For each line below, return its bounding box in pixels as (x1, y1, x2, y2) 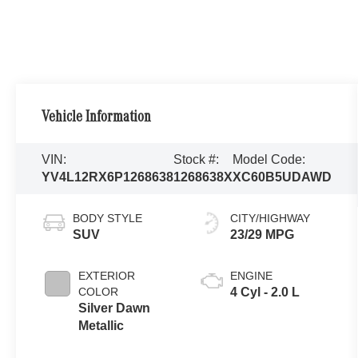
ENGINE (229, 268, 272, 282)
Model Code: (233, 152, 306, 166)
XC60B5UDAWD (233, 169, 332, 184)
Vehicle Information (42, 109, 152, 126)
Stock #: (173, 152, 220, 166)
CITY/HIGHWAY (229, 211, 310, 225)
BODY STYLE (73, 211, 143, 225)
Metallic (78, 318, 125, 332)
